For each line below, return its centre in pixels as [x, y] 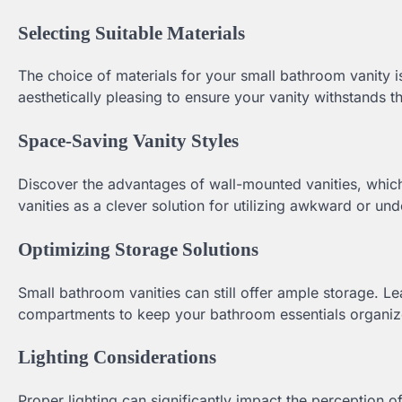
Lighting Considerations [117, 357]
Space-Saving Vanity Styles [128, 141]
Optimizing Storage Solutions [138, 249]
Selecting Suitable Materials [131, 32]
